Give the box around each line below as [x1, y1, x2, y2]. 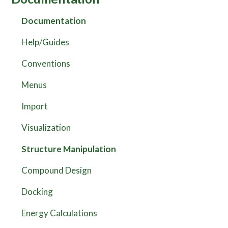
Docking [21, 186, 53, 197]
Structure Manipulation [21, 144, 116, 155]
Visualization [21, 122, 71, 133]
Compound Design [21, 165, 92, 176]
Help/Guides [21, 37, 69, 48]
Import [21, 101, 48, 112]
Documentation [21, 15, 86, 26]
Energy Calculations [21, 208, 97, 219]
